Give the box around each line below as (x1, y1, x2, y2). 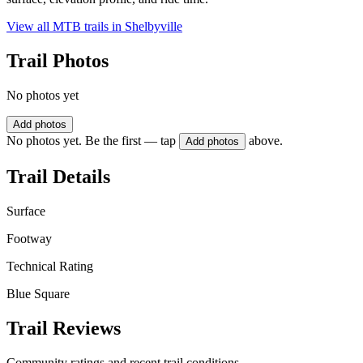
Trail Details (6, 165, 110, 187)
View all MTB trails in (6, 19, 125, 34)
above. (249, 134, 283, 148)
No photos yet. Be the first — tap (6, 134, 176, 148)
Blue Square (6, 286, 70, 301)
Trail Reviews (6, 317, 121, 339)
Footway (6, 231, 52, 246)
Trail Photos (6, 50, 109, 72)
